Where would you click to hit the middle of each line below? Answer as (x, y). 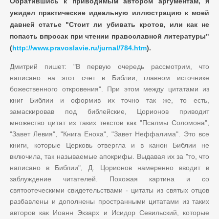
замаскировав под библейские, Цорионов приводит (109, 111)
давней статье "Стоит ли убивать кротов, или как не (109, 24)
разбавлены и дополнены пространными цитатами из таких (109, 201)
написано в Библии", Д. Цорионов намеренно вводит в (109, 167)
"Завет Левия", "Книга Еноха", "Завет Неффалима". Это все (109, 134)
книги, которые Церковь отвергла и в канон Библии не (109, 145)
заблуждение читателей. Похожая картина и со (109, 179)
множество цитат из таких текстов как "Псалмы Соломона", (109, 122)
